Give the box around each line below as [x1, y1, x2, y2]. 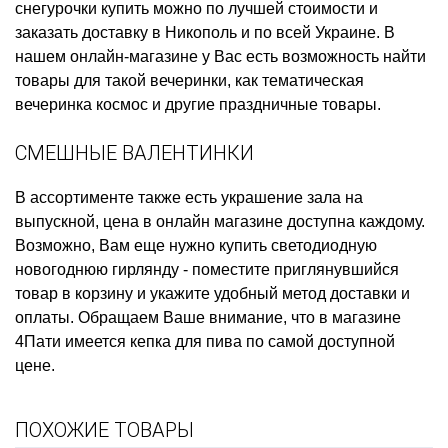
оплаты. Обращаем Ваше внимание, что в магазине [15, 308, 401, 326]
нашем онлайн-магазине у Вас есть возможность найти [15, 47, 426, 65]
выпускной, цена [15, 212, 139, 230]
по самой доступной [242, 332, 395, 350]
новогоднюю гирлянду [15, 260, 179, 278]
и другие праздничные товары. [148, 95, 381, 113]
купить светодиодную [219, 236, 377, 254]
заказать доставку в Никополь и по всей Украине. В [15, 23, 395, 41]
